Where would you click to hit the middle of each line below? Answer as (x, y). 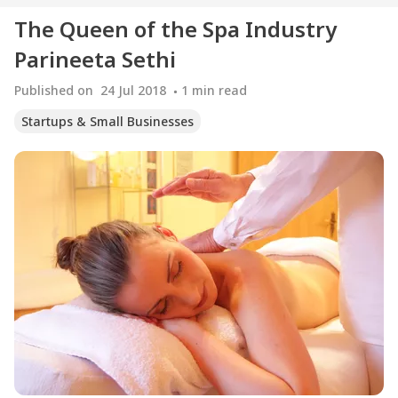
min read (219, 91)
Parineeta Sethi (95, 59)
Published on (54, 91)
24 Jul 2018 (133, 91)
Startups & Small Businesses (107, 122)
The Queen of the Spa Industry (175, 29)
